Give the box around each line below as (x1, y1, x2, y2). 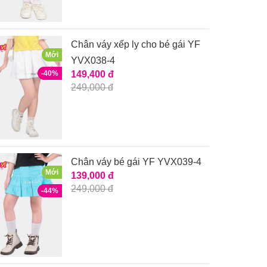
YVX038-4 (70, 55, 115, 66)
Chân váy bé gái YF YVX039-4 (70, 156, 201, 167)
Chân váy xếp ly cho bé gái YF (70, 39, 200, 49)
